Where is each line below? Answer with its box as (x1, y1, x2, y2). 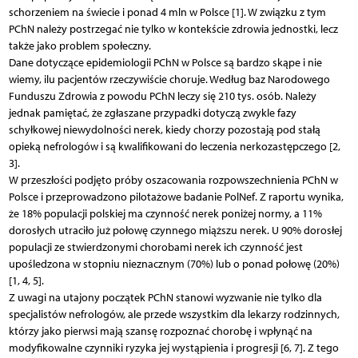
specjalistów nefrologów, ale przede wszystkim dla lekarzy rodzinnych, (8, 307, 340, 321)
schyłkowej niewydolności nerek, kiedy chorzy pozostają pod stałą (8, 122, 320, 137)
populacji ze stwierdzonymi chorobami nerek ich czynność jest (8, 240, 303, 254)
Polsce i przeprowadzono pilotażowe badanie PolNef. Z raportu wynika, (8, 189, 344, 204)
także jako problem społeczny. (8, 38, 151, 53)
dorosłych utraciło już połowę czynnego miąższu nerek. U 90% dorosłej (8, 223, 342, 237)
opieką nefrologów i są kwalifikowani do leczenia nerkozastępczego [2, (8, 139, 340, 153)
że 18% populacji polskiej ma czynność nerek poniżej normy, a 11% (8, 206, 322, 221)
